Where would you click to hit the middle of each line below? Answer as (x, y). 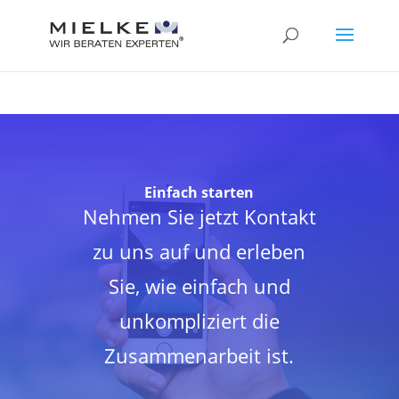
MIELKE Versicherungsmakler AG (168, 67)
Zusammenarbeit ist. (199, 356)
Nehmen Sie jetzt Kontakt (199, 217)
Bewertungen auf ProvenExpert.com (110, 34)
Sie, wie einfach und (199, 286)
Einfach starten (199, 193)
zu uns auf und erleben (199, 252)
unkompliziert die (199, 321)
